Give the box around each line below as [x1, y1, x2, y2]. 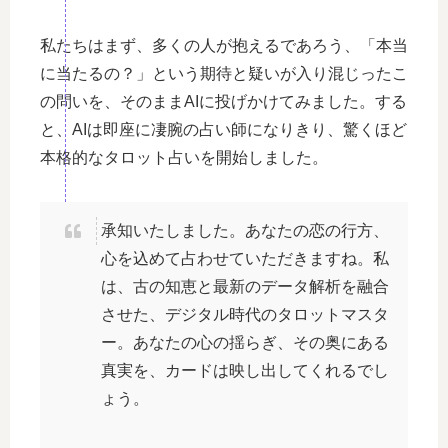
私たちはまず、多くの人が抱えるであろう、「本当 [40, 36, 408, 54]
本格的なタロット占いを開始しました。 [40, 148, 328, 166]
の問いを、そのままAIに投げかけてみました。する [40, 92, 407, 110]
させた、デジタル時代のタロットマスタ [101, 305, 389, 323]
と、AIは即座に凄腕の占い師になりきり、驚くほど [40, 120, 407, 138]
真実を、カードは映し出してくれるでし [101, 361, 389, 379]
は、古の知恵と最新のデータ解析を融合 [101, 277, 389, 295]
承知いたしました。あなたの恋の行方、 [101, 221, 389, 239]
